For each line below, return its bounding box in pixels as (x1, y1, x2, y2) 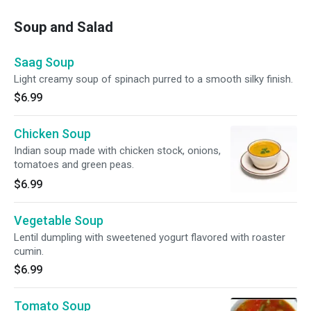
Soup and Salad (14, 19, 113, 35)
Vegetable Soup (14, 213, 103, 228)
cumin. (14, 245, 44, 258)
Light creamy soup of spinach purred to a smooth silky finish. (14, 73, 293, 85)
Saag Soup (14, 55, 74, 69)
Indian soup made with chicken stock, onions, (14, 144, 221, 157)
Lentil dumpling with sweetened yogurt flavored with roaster (14, 231, 285, 244)
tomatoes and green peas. (14, 158, 134, 171)
